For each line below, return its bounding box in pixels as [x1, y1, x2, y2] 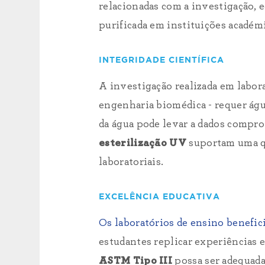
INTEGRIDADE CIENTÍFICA [99, 56, 225, 64]
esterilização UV [99, 138, 186, 148]
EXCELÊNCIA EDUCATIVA [99, 193, 221, 201]
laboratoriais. [99, 157, 164, 167]
